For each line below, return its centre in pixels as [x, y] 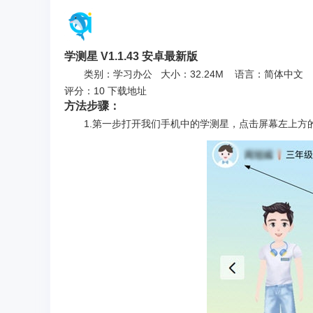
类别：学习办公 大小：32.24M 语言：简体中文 [194, 74]
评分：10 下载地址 [105, 91]
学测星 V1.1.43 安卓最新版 [131, 56]
